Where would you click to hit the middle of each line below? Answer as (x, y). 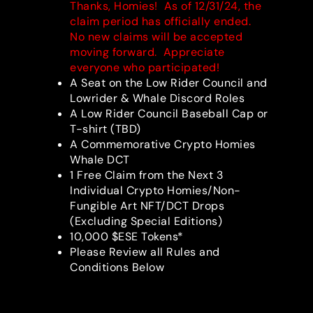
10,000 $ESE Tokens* (127, 237)
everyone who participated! (145, 68)
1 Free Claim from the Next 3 (146, 175)
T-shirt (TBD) (105, 129)
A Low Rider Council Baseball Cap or (169, 114)
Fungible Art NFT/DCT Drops (147, 206)
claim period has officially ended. (162, 22)
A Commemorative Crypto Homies (163, 145)
